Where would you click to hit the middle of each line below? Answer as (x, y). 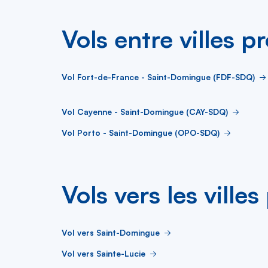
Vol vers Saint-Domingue (111, 232)
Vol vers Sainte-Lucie (103, 253)
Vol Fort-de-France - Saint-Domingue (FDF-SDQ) (158, 77)
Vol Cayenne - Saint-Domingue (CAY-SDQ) (145, 112)
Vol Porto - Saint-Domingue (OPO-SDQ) (141, 133)
